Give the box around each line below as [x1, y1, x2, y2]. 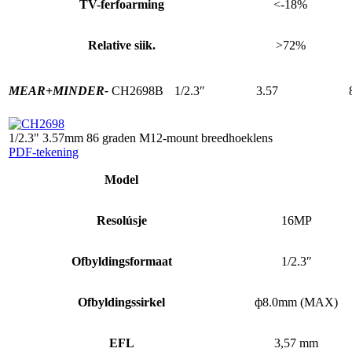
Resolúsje [96, 213, 147, 227]
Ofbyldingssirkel [78, 295, 165, 309]
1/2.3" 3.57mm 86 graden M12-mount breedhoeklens [9, 130, 273, 145]
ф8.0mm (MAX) [255, 295, 338, 309]
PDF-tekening [9, 145, 79, 159]
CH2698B [112, 83, 163, 97]
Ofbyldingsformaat [71, 254, 172, 268]
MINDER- [53, 83, 108, 97]
